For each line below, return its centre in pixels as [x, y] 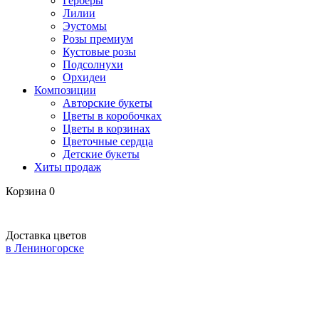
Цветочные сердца [108, 141]
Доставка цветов [46, 235]
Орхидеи [84, 77]
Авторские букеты [108, 103]
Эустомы [85, 26]
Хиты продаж [68, 167]
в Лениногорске [45, 248]
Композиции [65, 90]
